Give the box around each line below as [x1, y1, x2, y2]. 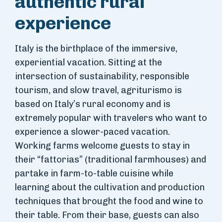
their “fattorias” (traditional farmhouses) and [15, 154, 206, 166]
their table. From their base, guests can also [15, 210, 199, 221]
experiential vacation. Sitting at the [15, 57, 162, 68]
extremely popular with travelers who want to [15, 112, 207, 124]
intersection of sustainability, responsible [15, 71, 189, 82]
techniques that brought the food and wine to [15, 196, 203, 207]
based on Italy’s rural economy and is [15, 99, 170, 110]
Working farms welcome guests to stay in [15, 140, 190, 152]
